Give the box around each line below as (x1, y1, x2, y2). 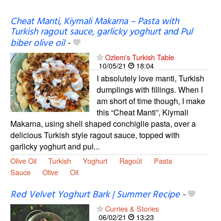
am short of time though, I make (96, 95, 205, 107)
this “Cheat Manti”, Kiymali (96, 106, 188, 118)
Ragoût (119, 155, 142, 166)
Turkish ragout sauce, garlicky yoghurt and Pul (10, 24, 192, 39)
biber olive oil (10, 36, 65, 51)
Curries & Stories (105, 203, 159, 214)
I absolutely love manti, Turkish (96, 72, 204, 84)
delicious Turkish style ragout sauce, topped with (10, 129, 180, 141)
